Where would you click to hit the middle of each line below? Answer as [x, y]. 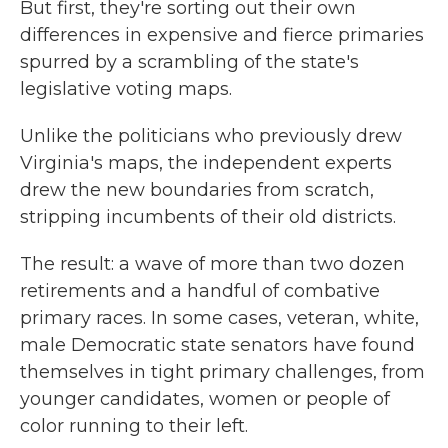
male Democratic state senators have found [217, 345]
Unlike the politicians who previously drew [211, 136]
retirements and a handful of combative [200, 291]
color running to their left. [134, 426]
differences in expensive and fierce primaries [222, 35]
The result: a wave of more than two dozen [212, 264]
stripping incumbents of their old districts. [208, 217]
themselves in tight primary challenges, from [222, 372]
